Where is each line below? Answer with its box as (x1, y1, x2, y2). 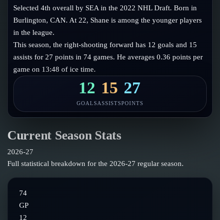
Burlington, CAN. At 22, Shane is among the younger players (13, 16, 202, 24)
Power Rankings (28, 9, 77, 18)
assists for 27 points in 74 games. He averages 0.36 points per (13, 53, 203, 61)
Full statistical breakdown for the (7, 160, 110, 168)
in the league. (13, 28, 55, 36)
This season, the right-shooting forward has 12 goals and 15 (13, 40, 197, 49)
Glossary (28, 21, 54, 29)
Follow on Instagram (25, 17, 87, 25)
